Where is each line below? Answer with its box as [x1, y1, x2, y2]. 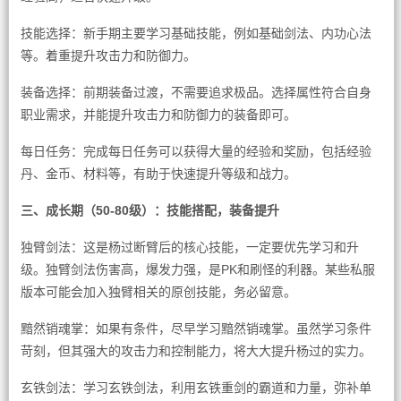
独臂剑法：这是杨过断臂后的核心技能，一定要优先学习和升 [20, 240, 359, 254]
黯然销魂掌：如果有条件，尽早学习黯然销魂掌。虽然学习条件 [20, 321, 371, 336]
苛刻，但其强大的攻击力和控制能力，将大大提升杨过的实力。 [20, 344, 371, 358]
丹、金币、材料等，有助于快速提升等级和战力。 [20, 166, 296, 181]
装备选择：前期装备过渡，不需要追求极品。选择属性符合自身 [20, 85, 371, 99]
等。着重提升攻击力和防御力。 [20, 48, 196, 63]
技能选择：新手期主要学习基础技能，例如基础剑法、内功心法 [20, 26, 371, 40]
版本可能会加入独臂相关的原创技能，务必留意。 [20, 285, 296, 299]
